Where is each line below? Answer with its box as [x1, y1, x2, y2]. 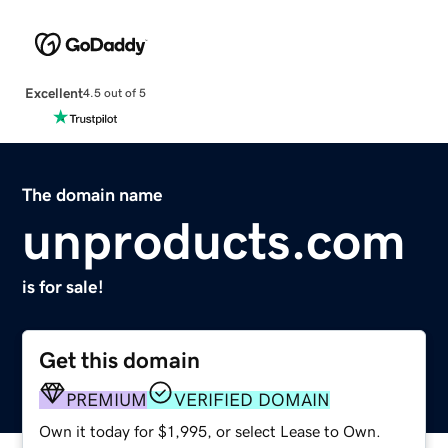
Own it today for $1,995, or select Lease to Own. [39, 422, 382, 439]
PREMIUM [66, 390, 148, 409]
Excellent [24, 85, 83, 100]
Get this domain [39, 348, 201, 372]
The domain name [22, 185, 164, 204]
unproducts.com [22, 214, 407, 267]
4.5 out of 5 [82, 87, 146, 100]
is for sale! [22, 277, 105, 296]
